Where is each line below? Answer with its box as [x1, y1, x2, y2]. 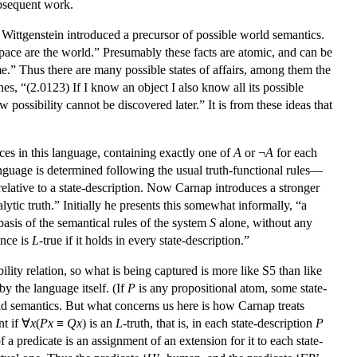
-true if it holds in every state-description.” [39, 233, 249, 247]
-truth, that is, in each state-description [123, 316, 316, 330]
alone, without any [216, 215, 312, 229]
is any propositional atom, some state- [135, 280, 327, 295]
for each [273, 145, 317, 159]
